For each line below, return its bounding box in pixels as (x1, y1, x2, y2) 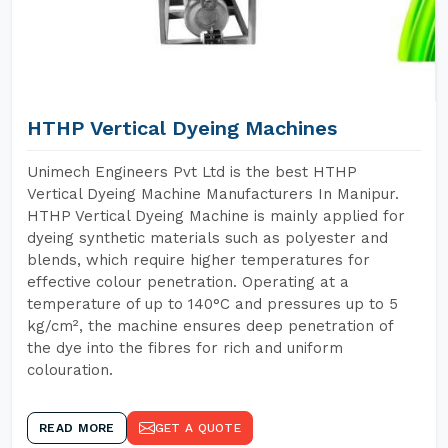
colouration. (27, 361, 113, 379)
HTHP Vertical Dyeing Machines (27, 116, 337, 140)
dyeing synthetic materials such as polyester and (27, 229, 388, 247)
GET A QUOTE (154, 421, 241, 435)
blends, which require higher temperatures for (27, 251, 370, 269)
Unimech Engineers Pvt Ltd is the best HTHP (27, 163, 357, 181)
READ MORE (39, 421, 115, 435)
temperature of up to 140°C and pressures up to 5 (27, 295, 398, 313)
